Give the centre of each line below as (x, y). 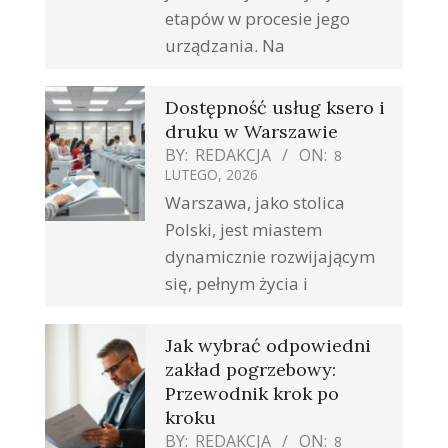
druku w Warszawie (251, 132)
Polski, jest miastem (243, 230)
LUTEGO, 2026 (211, 175)
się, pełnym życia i (236, 284)
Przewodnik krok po (252, 394)
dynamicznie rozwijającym (270, 257)
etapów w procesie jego (257, 19)
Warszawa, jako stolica (255, 203)
